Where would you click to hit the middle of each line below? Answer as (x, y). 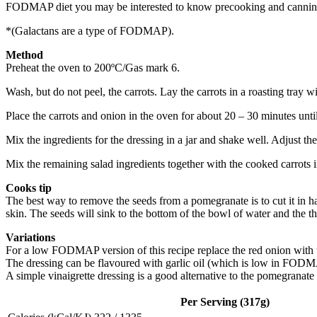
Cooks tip (29, 188)
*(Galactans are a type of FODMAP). (90, 31)
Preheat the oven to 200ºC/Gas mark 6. (93, 68)
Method (24, 55)
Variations (30, 238)
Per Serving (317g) (225, 302)
